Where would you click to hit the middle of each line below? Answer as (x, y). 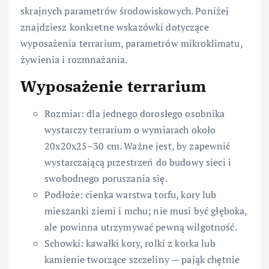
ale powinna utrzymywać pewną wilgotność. (141, 227)
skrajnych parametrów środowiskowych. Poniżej (125, 11)
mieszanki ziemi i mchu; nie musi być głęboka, (146, 211)
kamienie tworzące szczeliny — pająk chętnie (142, 260)
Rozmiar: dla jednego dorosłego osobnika (135, 114)
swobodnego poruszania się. (106, 179)
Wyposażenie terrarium (113, 86)
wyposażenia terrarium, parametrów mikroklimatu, (131, 44)
